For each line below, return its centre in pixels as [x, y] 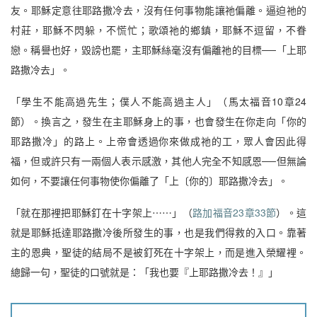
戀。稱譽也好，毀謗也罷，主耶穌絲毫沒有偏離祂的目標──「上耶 [158, 50]
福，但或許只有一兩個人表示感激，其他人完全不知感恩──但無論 [158, 160]
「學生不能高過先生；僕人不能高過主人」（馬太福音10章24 [158, 101]
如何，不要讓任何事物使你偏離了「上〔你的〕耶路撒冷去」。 [149, 180]
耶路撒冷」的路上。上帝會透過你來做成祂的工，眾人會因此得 [158, 140]
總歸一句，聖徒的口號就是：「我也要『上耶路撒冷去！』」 [144, 271]
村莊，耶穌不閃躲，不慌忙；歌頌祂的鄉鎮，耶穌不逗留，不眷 [158, 30]
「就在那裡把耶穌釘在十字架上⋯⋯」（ [102, 212]
